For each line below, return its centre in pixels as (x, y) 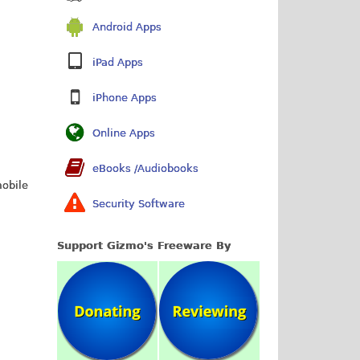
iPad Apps (118, 62)
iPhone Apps (125, 97)
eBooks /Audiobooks (146, 168)
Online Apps (124, 133)
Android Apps (127, 27)
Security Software (139, 203)
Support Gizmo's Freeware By (144, 246)
